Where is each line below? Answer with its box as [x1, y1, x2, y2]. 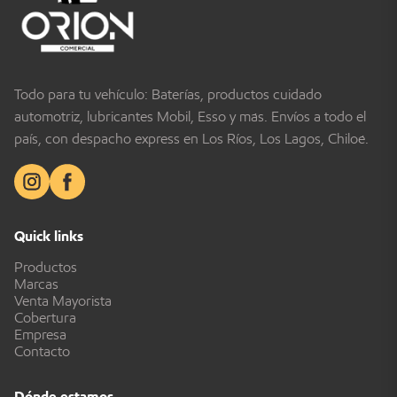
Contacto [14, 342, 70, 360]
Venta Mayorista [14, 292, 112, 309]
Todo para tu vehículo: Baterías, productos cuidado [14, 85, 322, 103]
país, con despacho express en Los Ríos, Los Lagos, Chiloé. [14, 129, 369, 147]
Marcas [14, 275, 58, 292]
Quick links [14, 227, 83, 245]
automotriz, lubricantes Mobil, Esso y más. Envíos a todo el [14, 107, 366, 125]
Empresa [14, 325, 66, 343]
